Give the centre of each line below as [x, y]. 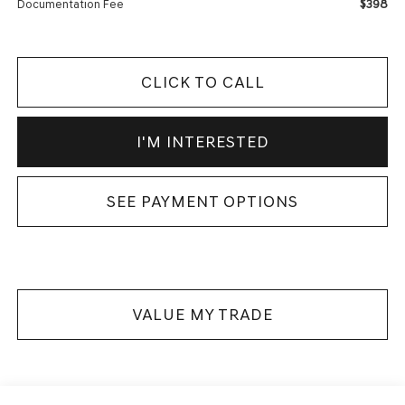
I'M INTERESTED [202, 141]
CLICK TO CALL [202, 82]
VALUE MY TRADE [202, 314]
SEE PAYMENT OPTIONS [202, 201]
